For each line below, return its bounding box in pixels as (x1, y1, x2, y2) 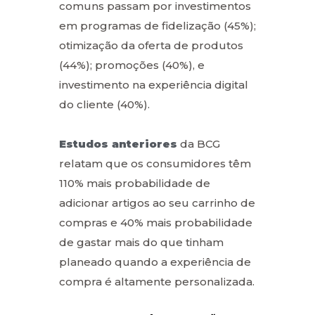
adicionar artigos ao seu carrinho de (59, 195, 255, 210)
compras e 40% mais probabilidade (59, 215, 252, 229)
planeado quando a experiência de (59, 255, 251, 269)
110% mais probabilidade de (59, 176, 210, 190)
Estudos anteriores (59, 136, 177, 150)
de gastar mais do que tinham (59, 235, 224, 249)
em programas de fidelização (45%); (59, 18, 256, 32)
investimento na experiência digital (59, 77, 248, 91)
